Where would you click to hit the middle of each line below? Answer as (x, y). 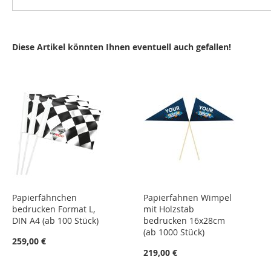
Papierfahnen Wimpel (188, 198)
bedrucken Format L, (54, 209)
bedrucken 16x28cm (184, 220)
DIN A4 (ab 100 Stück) (55, 220)
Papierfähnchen (44, 198)
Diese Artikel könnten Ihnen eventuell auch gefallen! (122, 47)
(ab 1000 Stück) (174, 232)
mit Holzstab (169, 209)
